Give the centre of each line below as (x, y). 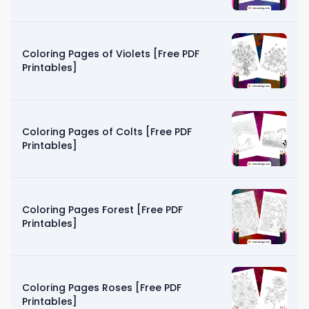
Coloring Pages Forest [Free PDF (102, 209)
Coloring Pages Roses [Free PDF (102, 287)
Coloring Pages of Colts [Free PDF (107, 131)
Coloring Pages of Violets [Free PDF (111, 53)
